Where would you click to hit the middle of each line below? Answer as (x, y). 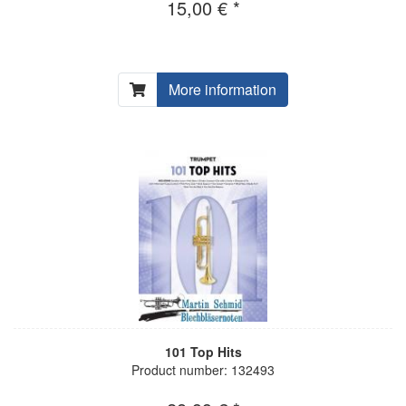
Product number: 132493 (203, 369)
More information (222, 89)
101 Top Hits (203, 351)
